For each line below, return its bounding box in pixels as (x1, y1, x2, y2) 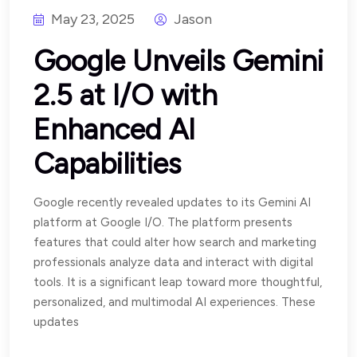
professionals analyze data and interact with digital (33, 254, 313, 269)
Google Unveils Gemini (33, 43, 324, 78)
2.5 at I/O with (33, 77, 218, 112)
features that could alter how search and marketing (33, 234, 316, 249)
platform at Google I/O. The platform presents (33, 214, 292, 229)
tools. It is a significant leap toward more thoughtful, (33, 274, 322, 289)
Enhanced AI (33, 112, 195, 147)
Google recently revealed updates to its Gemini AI (33, 194, 311, 210)
